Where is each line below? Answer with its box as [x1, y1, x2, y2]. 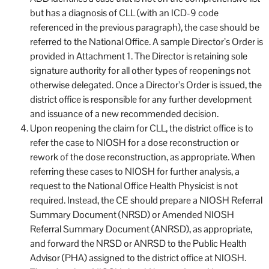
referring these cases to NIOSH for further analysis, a [30, 165, 240, 178]
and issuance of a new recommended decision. [30, 107, 219, 120]
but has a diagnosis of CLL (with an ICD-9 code [30, 6, 219, 19]
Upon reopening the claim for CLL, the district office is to [30, 121, 253, 134]
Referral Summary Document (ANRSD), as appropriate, [30, 222, 252, 235]
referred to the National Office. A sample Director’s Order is [30, 35, 263, 48]
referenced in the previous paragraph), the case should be [30, 20, 259, 34]
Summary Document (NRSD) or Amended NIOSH [30, 208, 234, 221]
